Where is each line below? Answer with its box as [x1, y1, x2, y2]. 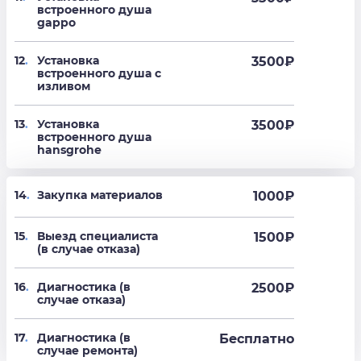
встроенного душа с [37, 66, 161, 81]
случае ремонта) [37, 343, 138, 359]
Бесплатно [219, 331, 295, 347]
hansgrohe [37, 143, 102, 158]
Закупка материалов [37, 188, 163, 203]
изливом [37, 79, 90, 94]
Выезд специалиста [37, 229, 158, 244]
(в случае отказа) [37, 242, 140, 257]
